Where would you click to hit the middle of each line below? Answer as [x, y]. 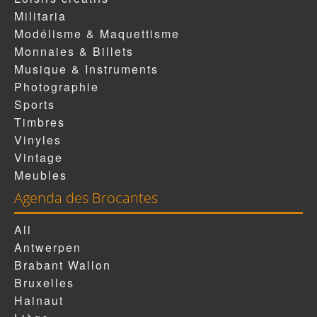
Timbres [40, 122]
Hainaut [39, 301]
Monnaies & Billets [74, 52]
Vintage [39, 158]
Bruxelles [44, 283]
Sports [35, 105]
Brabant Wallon [63, 265]
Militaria [40, 16]
